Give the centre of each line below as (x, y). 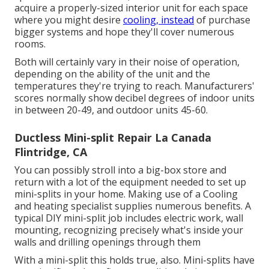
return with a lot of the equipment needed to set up (130, 182)
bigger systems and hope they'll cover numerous (124, 32)
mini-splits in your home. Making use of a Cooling (126, 194)
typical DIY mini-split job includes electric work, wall (129, 218)
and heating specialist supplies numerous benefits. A (133, 206)
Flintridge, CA (51, 152)
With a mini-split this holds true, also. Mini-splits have (134, 260)
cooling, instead (159, 20)
